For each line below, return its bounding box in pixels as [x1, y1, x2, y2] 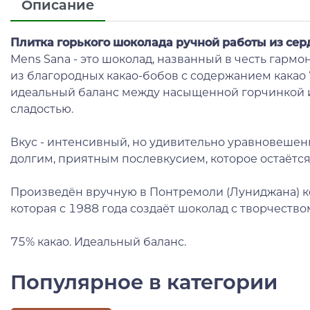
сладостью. [10, 102, 73, 116]
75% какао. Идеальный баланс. [10, 235, 189, 249]
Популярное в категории [10, 270, 277, 295]
